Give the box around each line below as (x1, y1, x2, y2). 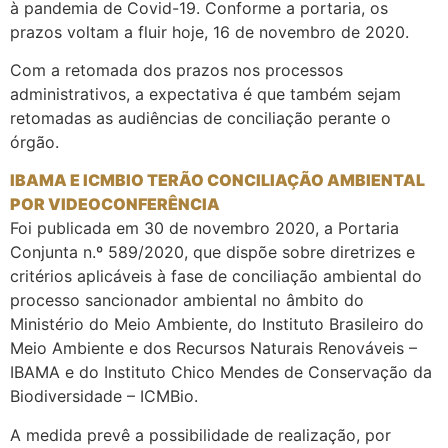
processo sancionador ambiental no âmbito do (10, 290, 364, 311)
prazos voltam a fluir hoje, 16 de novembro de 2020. (10, 21, 409, 42)
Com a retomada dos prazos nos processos (10, 59, 343, 80)
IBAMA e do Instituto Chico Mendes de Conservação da (10, 362, 432, 383)
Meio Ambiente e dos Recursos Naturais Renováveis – (10, 338, 417, 359)
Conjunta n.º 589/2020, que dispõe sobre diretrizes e (10, 242, 415, 263)
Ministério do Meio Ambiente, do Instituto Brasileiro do (10, 314, 424, 335)
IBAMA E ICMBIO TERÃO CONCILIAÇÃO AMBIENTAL (10, 170, 425, 191)
